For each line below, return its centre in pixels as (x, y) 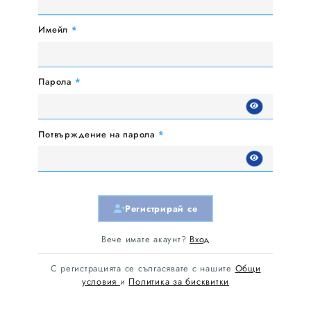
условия (101, 282)
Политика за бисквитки (179, 282)
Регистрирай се (161, 209)
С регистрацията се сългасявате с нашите (143, 269)
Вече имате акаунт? (145, 239)
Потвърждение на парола (98, 134)
